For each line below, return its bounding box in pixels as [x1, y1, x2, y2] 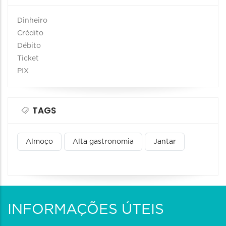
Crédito [17, 29, 43, 37]
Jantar [153, 138, 176, 145]
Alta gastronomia [73, 138, 134, 145]
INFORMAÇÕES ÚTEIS [8, 202, 164, 217]
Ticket [17, 54, 39, 62]
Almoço [26, 138, 53, 145]
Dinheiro [17, 17, 47, 24]
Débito [17, 42, 41, 49]
